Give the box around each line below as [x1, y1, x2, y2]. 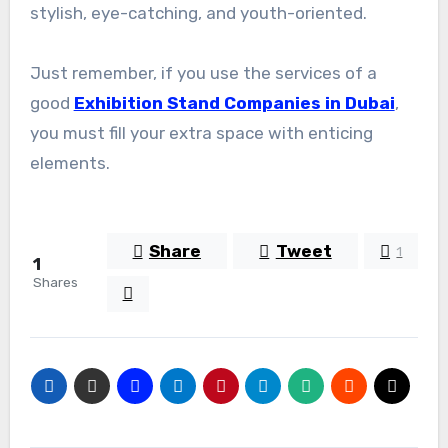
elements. [29, 152, 110, 173]
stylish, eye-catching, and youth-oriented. [29, 2, 367, 23]
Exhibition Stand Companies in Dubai [73, 92, 395, 113]
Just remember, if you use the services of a [29, 62, 377, 83]
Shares [32, 274, 78, 291]
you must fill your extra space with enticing [29, 122, 373, 143]
